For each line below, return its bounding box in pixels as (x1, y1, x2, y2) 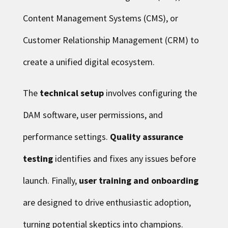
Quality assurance (109, 130, 183, 142)
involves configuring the (103, 87, 197, 99)
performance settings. (22, 130, 110, 142)
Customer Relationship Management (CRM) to (22, 34, 199, 46)
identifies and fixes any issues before (52, 152, 196, 164)
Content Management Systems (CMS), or (22, 12, 178, 24)
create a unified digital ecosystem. (22, 55, 155, 68)
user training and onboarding (78, 174, 198, 186)
